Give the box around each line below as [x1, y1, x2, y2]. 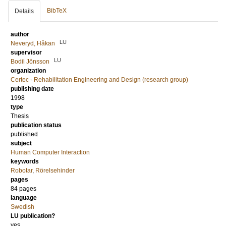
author [11, 31, 29, 38]
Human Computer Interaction [11, 149, 90, 156]
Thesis [11, 112, 29, 120]
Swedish [11, 203, 34, 210]
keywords [11, 158, 39, 165]
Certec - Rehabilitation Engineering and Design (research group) [11, 76, 188, 83]
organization [11, 67, 46, 74]
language [11, 194, 37, 201]
